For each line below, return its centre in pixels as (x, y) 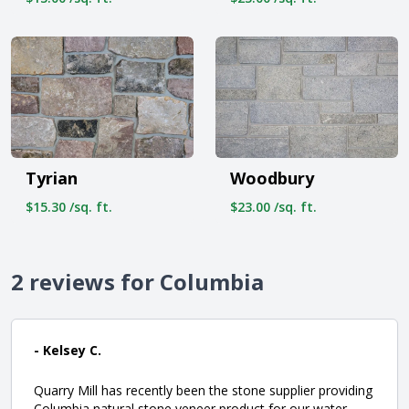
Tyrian (52, 178)
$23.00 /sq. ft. (273, 207)
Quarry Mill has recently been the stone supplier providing (203, 391)
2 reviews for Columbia (137, 282)
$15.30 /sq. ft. (69, 207)
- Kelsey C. (68, 351)
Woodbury (272, 178)
